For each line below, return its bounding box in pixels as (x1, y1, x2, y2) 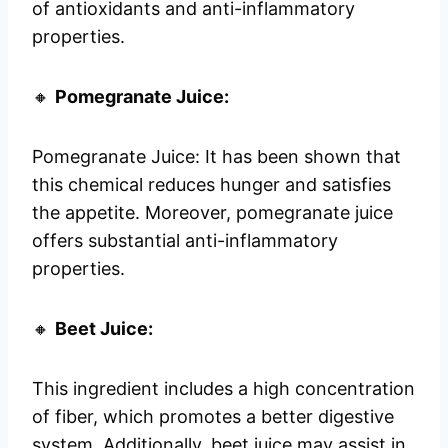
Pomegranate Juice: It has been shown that (32, 146, 401, 168)
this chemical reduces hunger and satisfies (32, 174, 391, 196)
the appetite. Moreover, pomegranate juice (32, 202, 393, 224)
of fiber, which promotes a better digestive (32, 406, 394, 428)
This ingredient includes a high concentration (32, 378, 415, 400)
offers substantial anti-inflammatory (32, 230, 338, 252)
